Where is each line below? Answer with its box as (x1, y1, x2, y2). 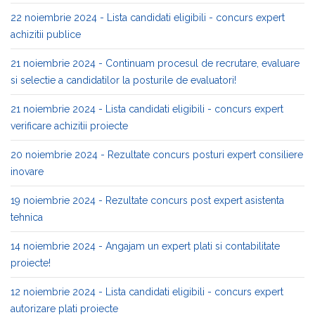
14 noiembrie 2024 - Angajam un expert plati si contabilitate (11, 240, 280, 252)
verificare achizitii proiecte (11, 120, 128, 131)
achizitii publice (11, 29, 81, 40)
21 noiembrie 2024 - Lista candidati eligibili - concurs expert (11, 103, 283, 115)
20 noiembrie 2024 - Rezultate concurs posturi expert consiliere (11, 149, 303, 160)
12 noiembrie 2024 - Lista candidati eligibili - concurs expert (11, 286, 283, 297)
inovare (11, 166, 44, 177)
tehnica (11, 212, 43, 223)
